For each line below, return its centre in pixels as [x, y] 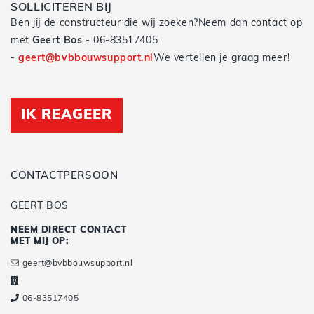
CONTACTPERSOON [64, 176]
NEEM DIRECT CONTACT [69, 230]
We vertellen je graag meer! [222, 59]
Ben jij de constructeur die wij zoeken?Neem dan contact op [157, 23]
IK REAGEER [67, 116]
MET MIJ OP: [40, 241]
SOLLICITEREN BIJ [61, 8]
